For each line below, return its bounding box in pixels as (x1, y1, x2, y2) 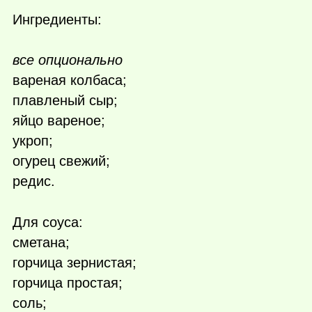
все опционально (13, 52, 123, 68)
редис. (13, 173, 55, 189)
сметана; (13, 235, 70, 251)
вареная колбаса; (13, 72, 127, 88)
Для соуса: (13, 214, 83, 231)
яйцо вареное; (13, 113, 105, 129)
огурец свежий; (13, 153, 110, 169)
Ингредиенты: (13, 11, 102, 27)
